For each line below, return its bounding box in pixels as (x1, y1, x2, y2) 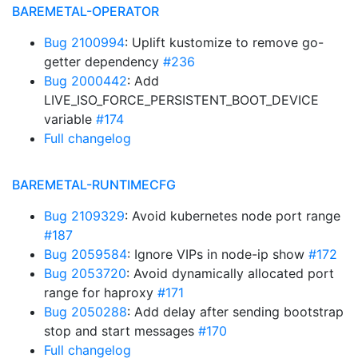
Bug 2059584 (44, 246, 127, 262)
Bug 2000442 (44, 73, 127, 89)
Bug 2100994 (44, 34, 125, 50)
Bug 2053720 (44, 265, 126, 281)
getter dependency (44, 54, 163, 70)
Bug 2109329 (44, 208, 125, 224)
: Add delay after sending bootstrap (127, 304, 344, 320)
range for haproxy (44, 284, 157, 300)
